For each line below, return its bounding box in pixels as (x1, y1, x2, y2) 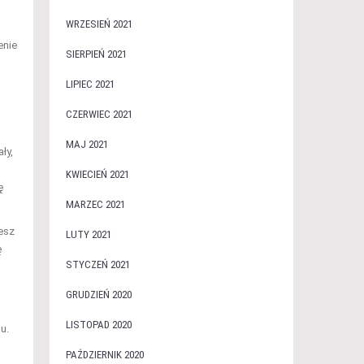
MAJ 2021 (65, 138, 108, 150)
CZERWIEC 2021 (65, 108, 132, 120)
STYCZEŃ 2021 (65, 258, 130, 271)
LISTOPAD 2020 (65, 318, 132, 331)
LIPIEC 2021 (65, 78, 115, 90)
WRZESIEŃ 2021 (65, 18, 132, 30)
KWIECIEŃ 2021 (65, 168, 129, 180)
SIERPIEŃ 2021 (65, 48, 127, 60)
